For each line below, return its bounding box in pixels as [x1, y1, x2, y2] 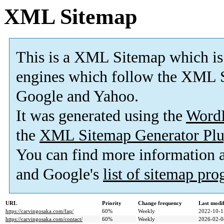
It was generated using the [16, 107, 186, 125]
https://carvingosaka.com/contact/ [5, 216, 82, 222]
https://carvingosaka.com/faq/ [5, 208, 73, 214]
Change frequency [138, 200, 182, 206]
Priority [102, 200, 121, 206]
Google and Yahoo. [16, 87, 138, 105]
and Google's [16, 165, 103, 183]
